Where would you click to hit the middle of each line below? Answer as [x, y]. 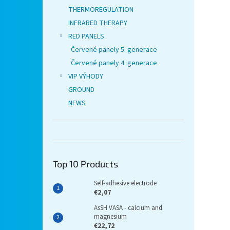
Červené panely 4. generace [114, 63]
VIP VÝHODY [86, 77]
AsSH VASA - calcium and [128, 208]
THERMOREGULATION [101, 10]
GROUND [81, 90]
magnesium [110, 217]
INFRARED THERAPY [98, 23]
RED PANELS [86, 37]
